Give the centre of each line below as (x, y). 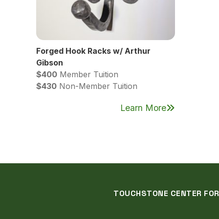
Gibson (50, 62)
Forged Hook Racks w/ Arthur (93, 51)
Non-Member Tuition (97, 86)
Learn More (143, 108)
